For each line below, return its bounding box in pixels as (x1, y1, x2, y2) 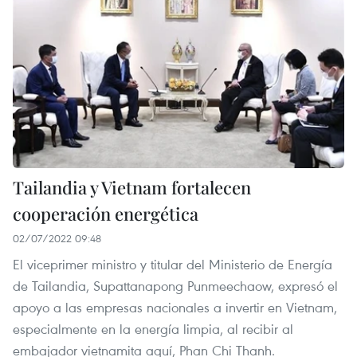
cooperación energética (13, 202, 198, 226)
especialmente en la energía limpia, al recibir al (13, 320, 293, 339)
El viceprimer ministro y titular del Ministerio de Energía (13, 255, 332, 274)
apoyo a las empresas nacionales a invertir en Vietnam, (13, 298, 337, 317)
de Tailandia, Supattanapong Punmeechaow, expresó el (13, 277, 338, 296)
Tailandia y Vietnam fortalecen (13, 175, 251, 200)
